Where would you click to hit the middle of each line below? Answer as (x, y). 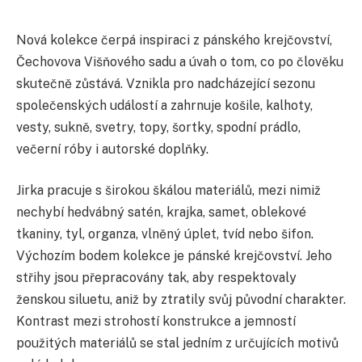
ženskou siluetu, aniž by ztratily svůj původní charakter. (181, 300)
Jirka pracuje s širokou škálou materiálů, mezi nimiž (168, 191)
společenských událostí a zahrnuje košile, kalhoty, (164, 105)
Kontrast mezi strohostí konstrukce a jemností (156, 322)
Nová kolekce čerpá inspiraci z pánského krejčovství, (174, 40)
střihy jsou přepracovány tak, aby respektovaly (156, 278)
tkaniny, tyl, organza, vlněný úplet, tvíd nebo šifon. (165, 234)
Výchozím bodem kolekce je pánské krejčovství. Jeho (174, 256)
